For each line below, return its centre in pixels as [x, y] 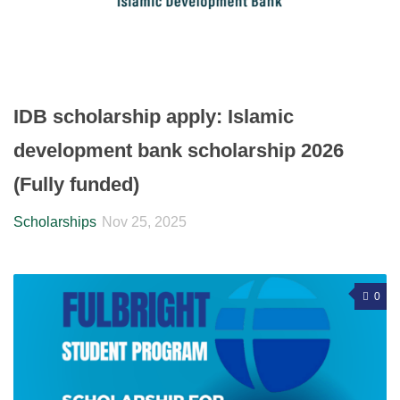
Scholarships [55, 221]
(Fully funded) [76, 184]
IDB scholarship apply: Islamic [154, 116]
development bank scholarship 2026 [179, 150]
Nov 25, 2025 [144, 221]
